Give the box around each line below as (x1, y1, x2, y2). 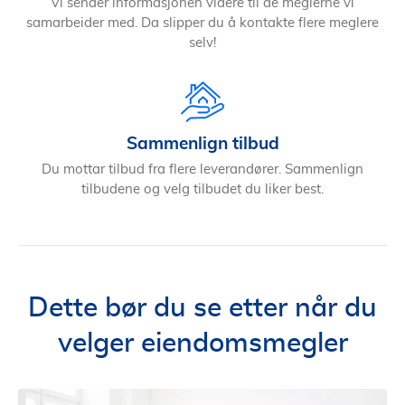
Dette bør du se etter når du (28, 295, 377, 322)
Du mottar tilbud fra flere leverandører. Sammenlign (42, 163, 363, 176)
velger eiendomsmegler (57, 330, 348, 357)
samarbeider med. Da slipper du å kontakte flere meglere (26, 16, 379, 30)
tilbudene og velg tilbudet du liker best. (81, 183, 324, 196)
